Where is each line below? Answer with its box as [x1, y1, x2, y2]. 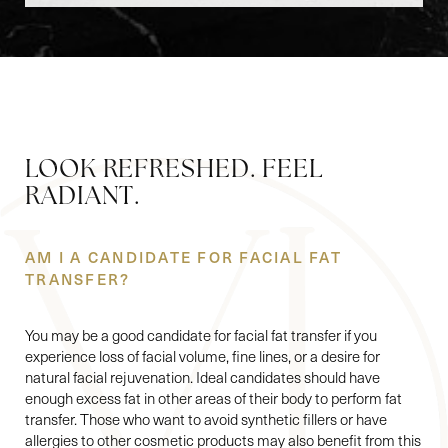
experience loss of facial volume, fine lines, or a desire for [25, 346, 380, 367]
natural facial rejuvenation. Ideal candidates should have [25, 367, 380, 388]
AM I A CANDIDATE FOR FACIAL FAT [25, 246, 342, 268]
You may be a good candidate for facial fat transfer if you [25, 325, 377, 346]
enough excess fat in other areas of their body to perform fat [25, 388, 402, 409]
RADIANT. [25, 185, 142, 211]
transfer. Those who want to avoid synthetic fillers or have [25, 409, 387, 430]
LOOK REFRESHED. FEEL [25, 158, 324, 184]
